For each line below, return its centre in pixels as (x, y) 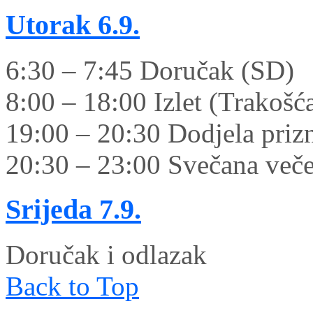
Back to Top (72, 286)
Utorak (48, 24)
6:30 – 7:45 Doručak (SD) (150, 70)
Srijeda (49, 210)
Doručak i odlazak (106, 255)
